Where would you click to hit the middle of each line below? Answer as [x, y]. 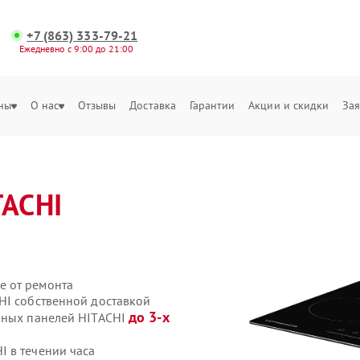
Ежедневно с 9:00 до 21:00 [76, 49]
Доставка [153, 105]
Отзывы [97, 105]
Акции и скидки [289, 105]
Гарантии [212, 105]
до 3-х [149, 317]
